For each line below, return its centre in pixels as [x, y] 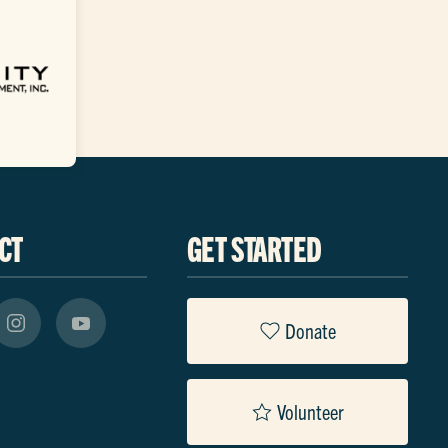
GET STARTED [254, 247]
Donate [310, 330]
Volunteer [310, 411]
